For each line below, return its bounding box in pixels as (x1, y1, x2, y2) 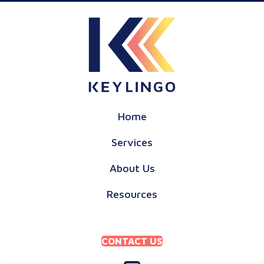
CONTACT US (101, 235, 163, 246)
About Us (109, 161, 155, 174)
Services (111, 136, 153, 148)
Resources (107, 187, 157, 200)
